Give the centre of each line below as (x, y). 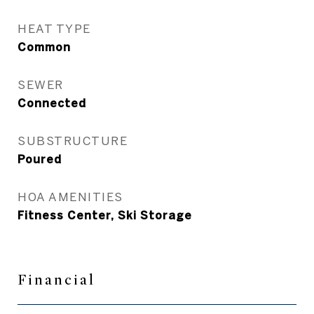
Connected (52, 103)
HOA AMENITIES (70, 197)
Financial (56, 280)
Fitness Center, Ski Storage (105, 215)
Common (44, 47)
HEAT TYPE (54, 28)
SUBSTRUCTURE (73, 141)
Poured (40, 159)
